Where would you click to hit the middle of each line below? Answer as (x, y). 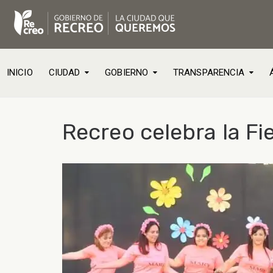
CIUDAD (64, 73)
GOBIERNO (127, 73)
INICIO (20, 73)
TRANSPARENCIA (209, 73)
